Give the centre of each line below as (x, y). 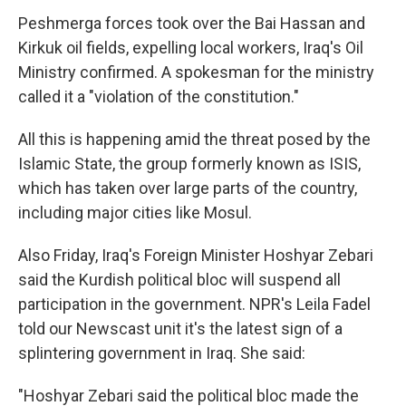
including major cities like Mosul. (135, 213)
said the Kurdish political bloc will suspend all (179, 280)
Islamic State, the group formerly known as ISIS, (189, 164)
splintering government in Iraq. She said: (162, 353)
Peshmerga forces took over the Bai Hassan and (192, 23)
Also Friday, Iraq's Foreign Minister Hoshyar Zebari (196, 255)
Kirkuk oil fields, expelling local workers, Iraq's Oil (191, 48)
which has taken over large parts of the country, (188, 188)
